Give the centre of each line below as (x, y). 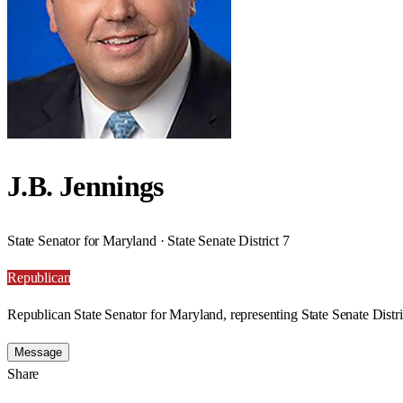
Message (38, 352)
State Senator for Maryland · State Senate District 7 (148, 240)
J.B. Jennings (85, 187)
